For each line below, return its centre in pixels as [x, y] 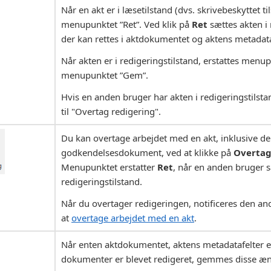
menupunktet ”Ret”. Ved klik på [126, 24]
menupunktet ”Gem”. [105, 75]
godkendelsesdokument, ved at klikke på [147, 153]
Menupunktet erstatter [109, 167]
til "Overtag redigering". [111, 112]
